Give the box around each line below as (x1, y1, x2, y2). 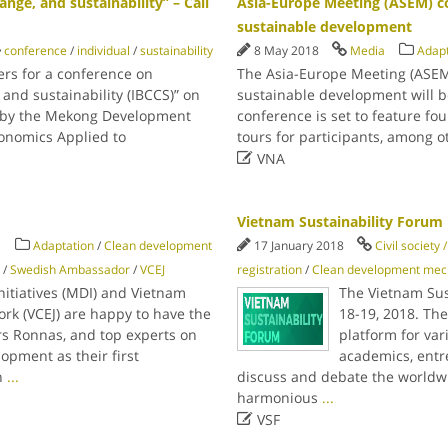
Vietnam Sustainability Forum (237, 212, 444, 231)
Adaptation (32, 237, 94, 254)
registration (237, 261, 303, 278)
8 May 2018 (254, 42, 323, 59)
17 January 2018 (254, 237, 348, 254)
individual (76, 42, 130, 59)
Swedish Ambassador (9, 261, 130, 278)
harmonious (237, 388, 323, 407)
